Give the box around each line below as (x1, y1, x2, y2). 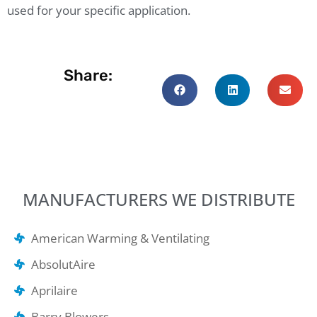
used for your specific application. (7, 2, 190, 19)
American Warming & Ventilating (30, 229, 209, 246)
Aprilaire (30, 282, 78, 299)
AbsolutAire (30, 255, 96, 272)
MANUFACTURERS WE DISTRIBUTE (22, 187, 295, 211)
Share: (64, 65, 113, 85)
